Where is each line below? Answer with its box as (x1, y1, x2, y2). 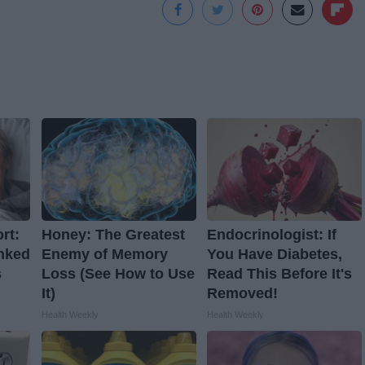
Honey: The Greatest (41, 226, 185, 244)
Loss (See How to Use (41, 266, 195, 283)
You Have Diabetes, (206, 246, 342, 263)
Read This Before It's (206, 266, 352, 283)
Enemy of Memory (41, 246, 168, 263)
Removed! (206, 285, 278, 302)
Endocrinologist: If (206, 226, 336, 244)
